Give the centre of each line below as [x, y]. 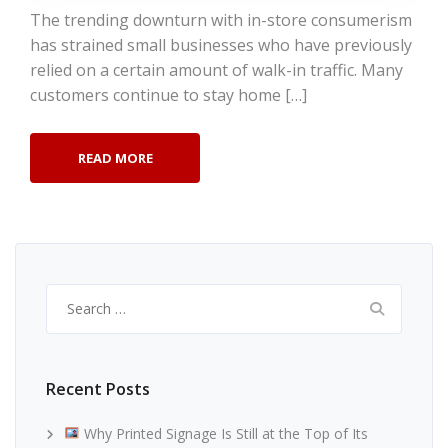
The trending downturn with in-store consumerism [221, 19]
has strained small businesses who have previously [221, 44]
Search [69, 294]
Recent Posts [98, 388]
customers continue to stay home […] [168, 94]
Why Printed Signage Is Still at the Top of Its [223, 433]
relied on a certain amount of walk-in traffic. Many [216, 69]
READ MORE [115, 157]
